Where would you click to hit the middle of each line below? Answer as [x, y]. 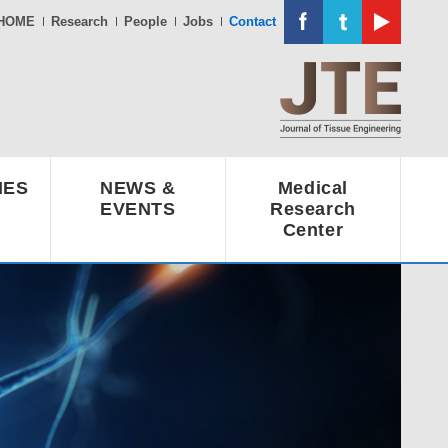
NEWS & [137, 188]
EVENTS [137, 209]
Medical [313, 188]
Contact [252, 21]
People [145, 21]
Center [313, 230]
